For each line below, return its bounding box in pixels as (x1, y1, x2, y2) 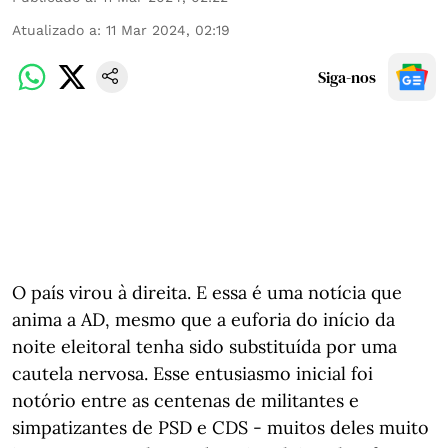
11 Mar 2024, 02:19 (106, 21, 230, 38)
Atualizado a (12, 21, 97, 38)
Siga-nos (318, 65, 376, 88)
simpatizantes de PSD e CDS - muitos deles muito (12, 415, 429, 439)
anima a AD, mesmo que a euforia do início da (12, 307, 395, 331)
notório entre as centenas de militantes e (12, 388, 359, 412)
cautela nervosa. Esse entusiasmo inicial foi (12, 361, 373, 385)
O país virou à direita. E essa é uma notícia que (12, 280, 402, 304)
